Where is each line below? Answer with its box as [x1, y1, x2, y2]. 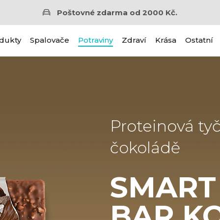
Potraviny [78, 35, 113, 45]
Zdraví [121, 35, 146, 45]
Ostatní [185, 35, 213, 45]
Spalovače [29, 35, 69, 45]
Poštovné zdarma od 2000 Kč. [57, 8, 177, 17]
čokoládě [110, 138, 180, 157]
